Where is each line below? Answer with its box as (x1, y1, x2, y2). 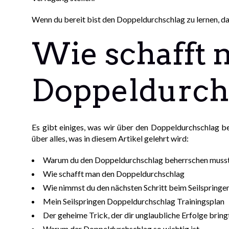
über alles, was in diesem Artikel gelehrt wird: (32, 133, 189, 144)
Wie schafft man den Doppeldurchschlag (43, 169, 185, 179)
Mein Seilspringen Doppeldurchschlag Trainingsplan (43, 196, 225, 207)
